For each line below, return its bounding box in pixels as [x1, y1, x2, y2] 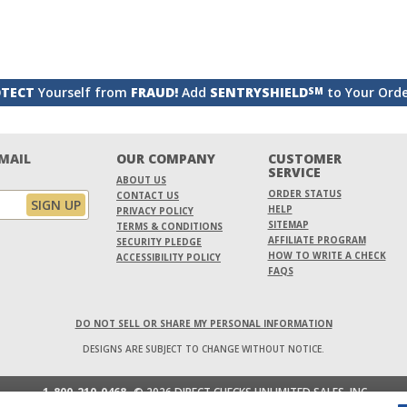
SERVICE [267, 163, 321, 181]
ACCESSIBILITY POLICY [116, 250, 221, 263]
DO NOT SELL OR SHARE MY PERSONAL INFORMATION [74, 316, 333, 330]
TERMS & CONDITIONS [116, 219, 223, 233]
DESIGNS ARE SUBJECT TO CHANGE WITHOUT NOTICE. [83, 342, 324, 355]
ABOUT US [116, 173, 166, 186]
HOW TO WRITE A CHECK [267, 248, 386, 262]
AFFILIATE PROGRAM [267, 233, 366, 246]
